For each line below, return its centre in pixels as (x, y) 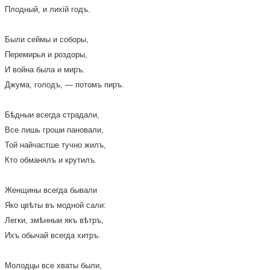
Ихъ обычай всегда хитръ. (53, 235)
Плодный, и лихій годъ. (48, 9)
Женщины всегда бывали (51, 190)
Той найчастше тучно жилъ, (55, 145)
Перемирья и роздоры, (46, 55)
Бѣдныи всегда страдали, (52, 115)
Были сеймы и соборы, (47, 39)
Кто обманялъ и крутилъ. (51, 160)
